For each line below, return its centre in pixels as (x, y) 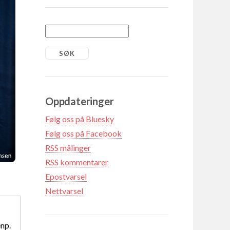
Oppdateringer (80, 101)
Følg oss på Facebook (83, 133)
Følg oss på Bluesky (80, 119)
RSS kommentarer (77, 162)
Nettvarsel (64, 190)
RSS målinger (68, 147)
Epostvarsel (66, 176)
